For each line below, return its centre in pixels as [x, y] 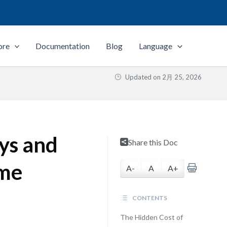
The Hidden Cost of [151, 217]
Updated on [143, 77]
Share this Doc [153, 142]
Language [156, 46]
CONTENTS [149, 198]
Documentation [63, 46]
